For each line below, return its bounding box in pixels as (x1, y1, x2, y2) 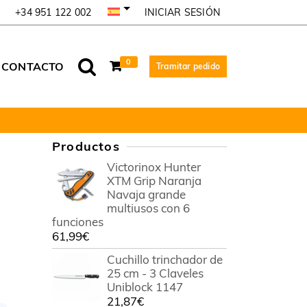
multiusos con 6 (107, 201, 190, 215)
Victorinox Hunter (107, 160, 201, 174)
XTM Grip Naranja (107, 173, 201, 188)
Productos (52, 138, 120, 154)
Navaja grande (107, 187, 186, 201)
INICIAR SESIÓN (145, 5, 220, 19)
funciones (52, 214, 103, 229)
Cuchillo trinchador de (107, 252, 223, 267)
